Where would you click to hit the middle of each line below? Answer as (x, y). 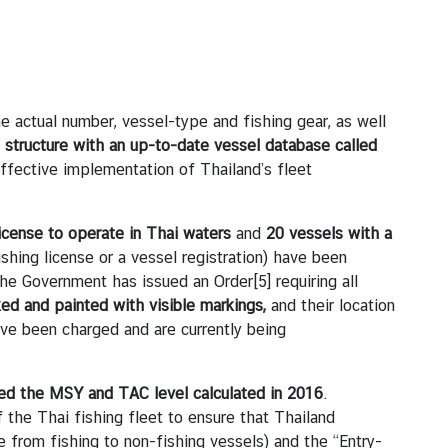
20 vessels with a (326, 233)
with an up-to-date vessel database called (225, 145)
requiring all (314, 281)
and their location (330, 305)
